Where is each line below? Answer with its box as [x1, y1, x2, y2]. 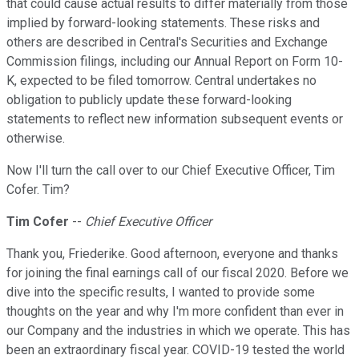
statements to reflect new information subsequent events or [6, 111, 343, 127]
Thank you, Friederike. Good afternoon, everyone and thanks [6, 246, 338, 262]
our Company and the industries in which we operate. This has [6, 323, 350, 339]
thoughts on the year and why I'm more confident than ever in [6, 304, 344, 320]
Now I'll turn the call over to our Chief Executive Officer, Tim [6, 163, 335, 179]
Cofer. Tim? [6, 182, 70, 198]
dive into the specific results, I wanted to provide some [6, 284, 315, 301]
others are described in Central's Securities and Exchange [6, 34, 328, 50]
